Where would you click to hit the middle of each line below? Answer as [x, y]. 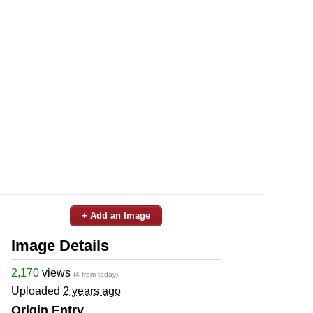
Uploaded [37, 291]
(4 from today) [96, 274]
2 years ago [92, 291]
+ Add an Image [116, 215]
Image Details [60, 245]
